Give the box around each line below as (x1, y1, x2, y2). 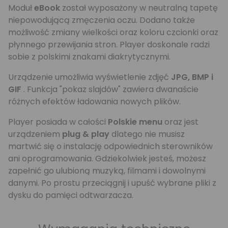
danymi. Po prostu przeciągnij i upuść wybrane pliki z (8, 177, 216, 189)
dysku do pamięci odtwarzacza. (8, 189, 133, 201)
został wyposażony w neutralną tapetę (62, 2, 218, 14)
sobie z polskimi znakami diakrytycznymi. (8, 51, 170, 63)
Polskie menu (106, 116, 164, 128)
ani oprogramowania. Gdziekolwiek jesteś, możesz (8, 153, 206, 164)
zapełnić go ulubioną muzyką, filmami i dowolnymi (8, 165, 206, 177)
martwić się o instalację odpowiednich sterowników (8, 140, 213, 152)
